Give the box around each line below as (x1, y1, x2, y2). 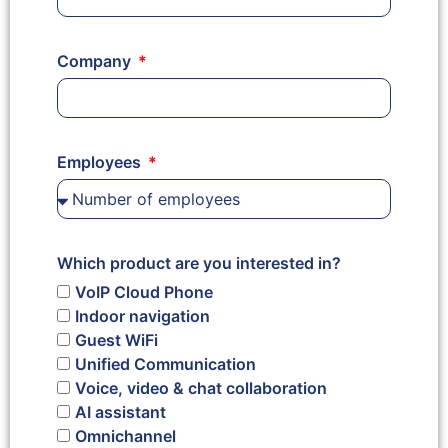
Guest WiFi (75, 329, 158, 350)
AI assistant (75, 401, 166, 422)
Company (57, 50, 135, 71)
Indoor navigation (75, 305, 210, 326)
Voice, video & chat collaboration (75, 377, 327, 398)
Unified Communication (75, 353, 256, 374)
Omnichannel (75, 425, 176, 446)
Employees (57, 151, 145, 172)
